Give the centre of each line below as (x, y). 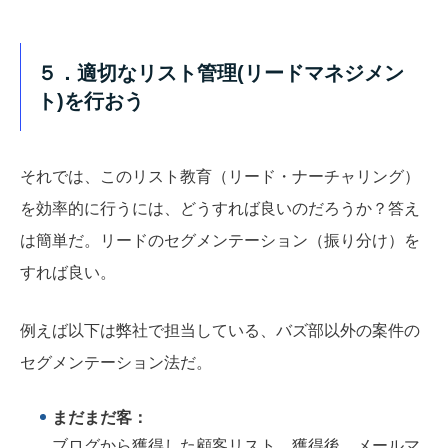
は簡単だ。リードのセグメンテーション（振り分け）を (220, 241)
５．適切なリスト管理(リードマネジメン (220, 73)
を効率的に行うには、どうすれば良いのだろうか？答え (220, 209)
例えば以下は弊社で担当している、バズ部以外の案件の (220, 330)
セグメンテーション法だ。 (116, 362)
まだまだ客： (100, 418)
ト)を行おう (90, 101)
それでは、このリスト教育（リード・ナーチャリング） (220, 177)
